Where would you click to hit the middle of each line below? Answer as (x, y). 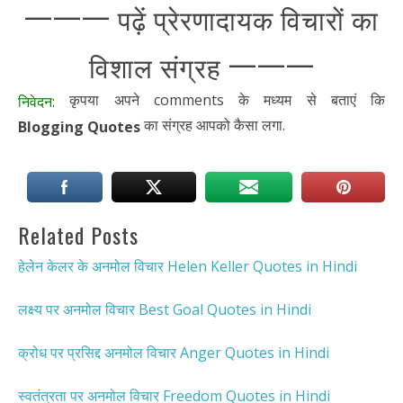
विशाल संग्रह (155, 66)
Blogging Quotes (79, 126)
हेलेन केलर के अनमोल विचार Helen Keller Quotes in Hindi (188, 267)
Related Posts (78, 235)
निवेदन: (36, 101)
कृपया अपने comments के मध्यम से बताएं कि (220, 99)
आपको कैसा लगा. (241, 125)
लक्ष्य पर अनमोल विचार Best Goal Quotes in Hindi (165, 309)
